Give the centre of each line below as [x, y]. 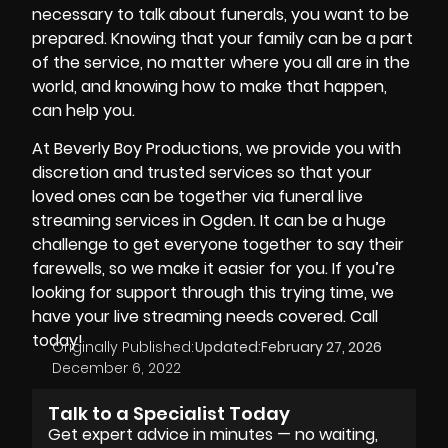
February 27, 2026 [321, 347]
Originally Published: [123, 347]
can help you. [83, 110]
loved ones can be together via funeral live [197, 197]
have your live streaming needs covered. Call [205, 317]
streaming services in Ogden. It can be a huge [209, 221]
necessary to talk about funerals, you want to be [220, 14]
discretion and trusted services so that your [202, 173]
